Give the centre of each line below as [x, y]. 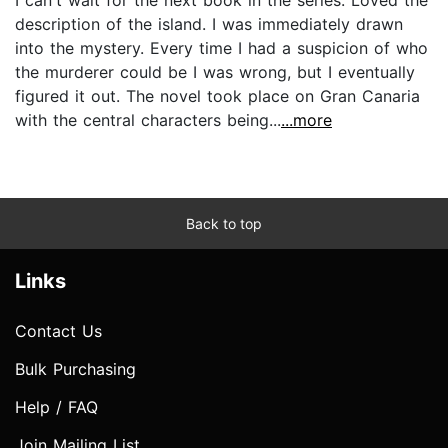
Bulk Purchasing [75, 368]
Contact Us [58, 330]
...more [306, 119]
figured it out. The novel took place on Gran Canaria [217, 95]
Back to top [224, 223]
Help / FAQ [56, 406]
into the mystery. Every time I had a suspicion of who [221, 47]
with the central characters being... [148, 119]
